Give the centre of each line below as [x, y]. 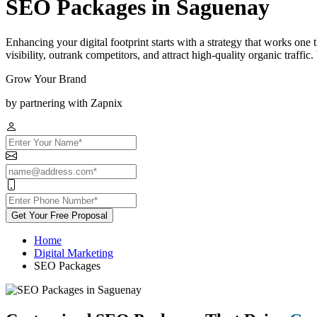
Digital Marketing [74, 253]
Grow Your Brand [46, 79]
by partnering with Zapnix [64, 103]
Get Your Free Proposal [59, 215]
